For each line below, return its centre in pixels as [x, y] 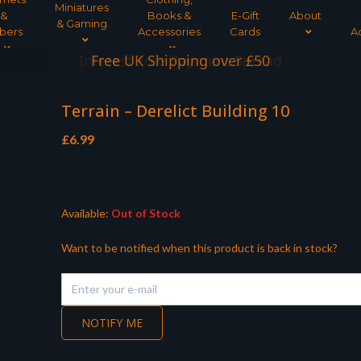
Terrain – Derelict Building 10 [175, 111]
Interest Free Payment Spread [180, 60]
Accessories [169, 31]
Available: [85, 214]
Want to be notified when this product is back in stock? [199, 248]
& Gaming [82, 23]
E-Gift [245, 15]
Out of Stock [144, 214]
